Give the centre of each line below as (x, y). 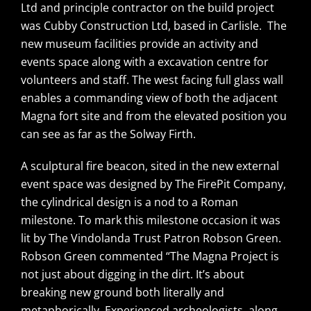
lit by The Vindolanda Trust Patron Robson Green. (151, 238)
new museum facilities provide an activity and (140, 43)
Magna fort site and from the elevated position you (154, 116)
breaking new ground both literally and (123, 292)
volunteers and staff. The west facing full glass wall (152, 79)
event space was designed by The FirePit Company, (153, 184)
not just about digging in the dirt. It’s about (133, 274)
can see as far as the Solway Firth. (110, 134)
